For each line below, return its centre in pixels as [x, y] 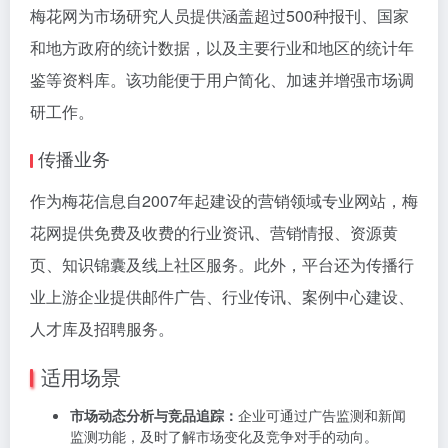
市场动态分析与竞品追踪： [154, 415]
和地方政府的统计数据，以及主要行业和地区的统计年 [222, 48]
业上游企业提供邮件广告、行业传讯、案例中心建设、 [222, 297]
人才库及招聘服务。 [102, 329]
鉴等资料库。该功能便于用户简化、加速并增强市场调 [222, 80]
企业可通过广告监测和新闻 [322, 415]
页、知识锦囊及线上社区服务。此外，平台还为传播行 [222, 265]
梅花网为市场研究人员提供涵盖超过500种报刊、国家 [219, 16]
